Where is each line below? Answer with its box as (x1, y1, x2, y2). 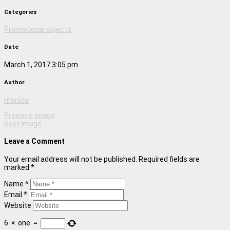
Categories (4, 8, 36, 15)
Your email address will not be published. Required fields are (4, 155, 200, 163)
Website (4, 201, 31, 209)
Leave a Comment (4, 137, 65, 146)
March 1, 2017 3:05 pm (4, 60, 78, 69)
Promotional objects (4, 25, 71, 33)
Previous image (4, 111, 55, 120)
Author (4, 79, 25, 86)
